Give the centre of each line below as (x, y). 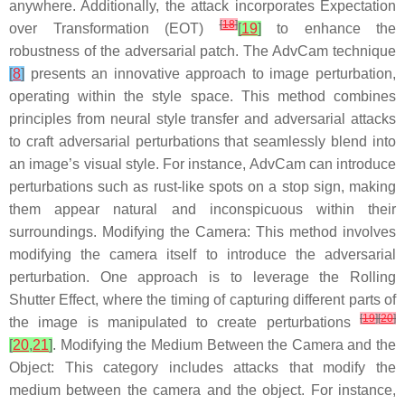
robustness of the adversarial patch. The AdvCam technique (202, 51)
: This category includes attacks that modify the (223, 367)
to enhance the (328, 28)
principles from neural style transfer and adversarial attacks (202, 118)
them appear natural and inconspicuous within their (202, 209)
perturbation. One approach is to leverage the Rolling (202, 277)
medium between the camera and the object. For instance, (202, 390)
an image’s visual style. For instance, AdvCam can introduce (202, 164)
